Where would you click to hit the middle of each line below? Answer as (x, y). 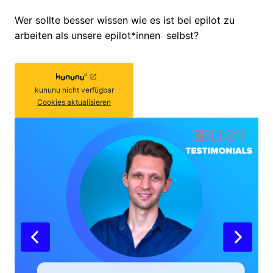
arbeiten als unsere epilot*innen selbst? (107, 36)
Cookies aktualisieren (74, 102)
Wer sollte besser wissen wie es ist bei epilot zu (125, 20)
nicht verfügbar (88, 90)
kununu (48, 90)
